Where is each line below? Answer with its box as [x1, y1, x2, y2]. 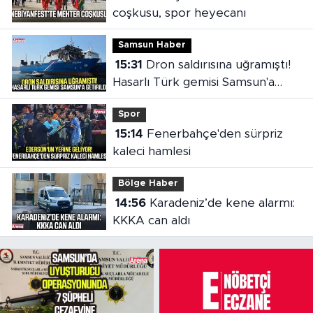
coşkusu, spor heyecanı [112, 7, 246, 20]
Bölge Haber [117, 179, 178, 189]
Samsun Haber [117, 41, 186, 50]
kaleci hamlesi [112, 145, 191, 158]
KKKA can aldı [112, 214, 190, 227]
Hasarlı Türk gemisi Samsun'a [112, 76, 275, 89]
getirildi [112, 94, 153, 106]
